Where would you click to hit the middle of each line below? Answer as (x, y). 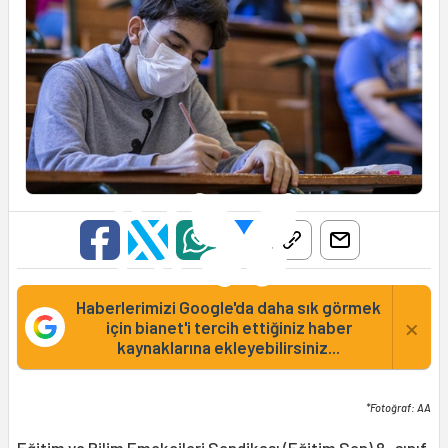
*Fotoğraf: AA (398, 408)
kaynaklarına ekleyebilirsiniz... (228, 347)
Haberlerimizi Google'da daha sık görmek (228, 307)
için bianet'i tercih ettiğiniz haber (228, 327)
